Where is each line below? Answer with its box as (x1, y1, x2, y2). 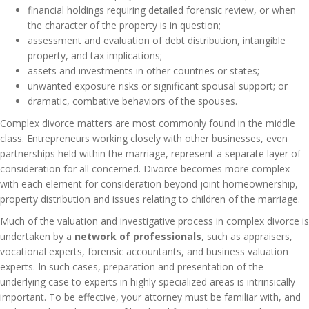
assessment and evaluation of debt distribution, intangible (28, 34, 286, 48)
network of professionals (74, 230, 201, 243)
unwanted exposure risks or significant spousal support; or (28, 79, 288, 93)
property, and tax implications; (28, 49, 162, 63)
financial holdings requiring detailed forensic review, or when (28, 3, 296, 17)
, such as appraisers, (201, 230, 292, 243)
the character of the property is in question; (28, 19, 221, 32)
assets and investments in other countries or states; (28, 64, 259, 78)
